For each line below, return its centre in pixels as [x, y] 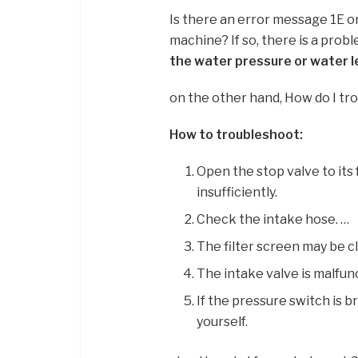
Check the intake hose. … [273, 219]
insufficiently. [237, 192]
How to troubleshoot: [236, 134]
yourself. [223, 321]
